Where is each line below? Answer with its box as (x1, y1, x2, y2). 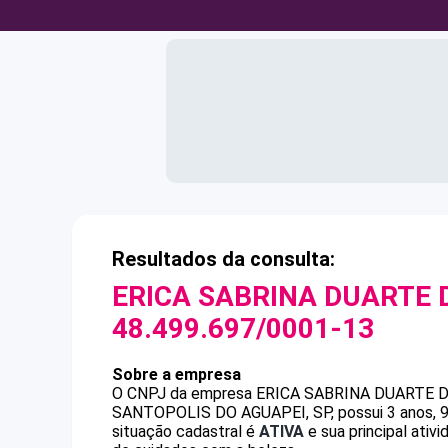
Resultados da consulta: (112, 247, 335, 271)
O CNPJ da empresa (112, 384, 256, 403)
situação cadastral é (112, 422, 259, 441)
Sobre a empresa (112, 365, 241, 384)
